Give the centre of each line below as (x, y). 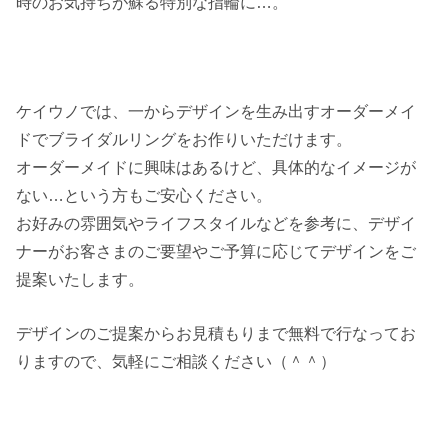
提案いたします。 (80, 278)
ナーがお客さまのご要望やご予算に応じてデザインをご (216, 250)
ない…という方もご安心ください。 (144, 194)
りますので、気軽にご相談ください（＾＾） (176, 360)
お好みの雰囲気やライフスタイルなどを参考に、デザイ (216, 222)
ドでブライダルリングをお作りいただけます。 (184, 138)
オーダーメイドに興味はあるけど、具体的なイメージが (216, 166)
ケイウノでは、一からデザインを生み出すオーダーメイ (216, 110)
